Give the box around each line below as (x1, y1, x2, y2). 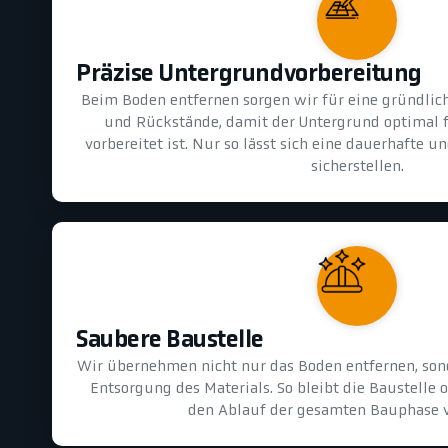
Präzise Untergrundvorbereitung (76, 62, 422, 87)
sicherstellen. (310, 158, 404, 175)
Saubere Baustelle (76, 328, 265, 353)
